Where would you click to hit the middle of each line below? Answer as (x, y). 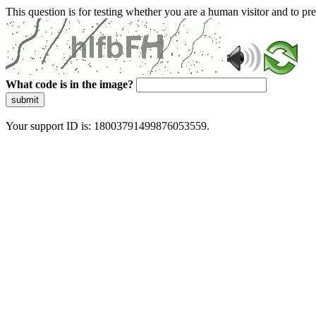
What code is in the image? (69, 84)
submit (25, 100)
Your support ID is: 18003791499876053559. (108, 126)
